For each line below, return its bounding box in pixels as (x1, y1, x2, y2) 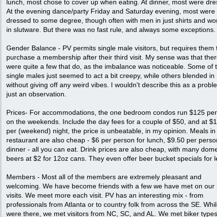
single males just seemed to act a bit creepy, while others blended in (6, 72, 215, 79)
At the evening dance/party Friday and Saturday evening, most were (6, 7, 215, 15)
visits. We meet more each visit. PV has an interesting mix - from (6, 191, 203, 199)
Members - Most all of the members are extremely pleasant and (6, 173, 201, 181)
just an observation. (6, 90, 66, 98)
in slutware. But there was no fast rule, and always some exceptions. (6, 26, 216, 33)
